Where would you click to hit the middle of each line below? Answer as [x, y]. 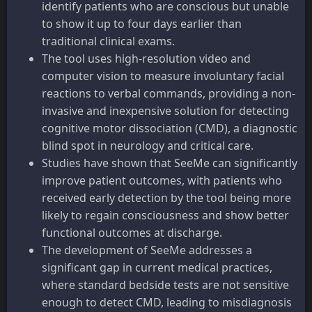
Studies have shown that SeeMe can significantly [170, 163]
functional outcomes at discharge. [132, 232]
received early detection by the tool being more [166, 197]
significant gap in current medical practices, [157, 267]
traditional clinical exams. [108, 41]
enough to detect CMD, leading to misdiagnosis [167, 302]
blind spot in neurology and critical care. [148, 145]
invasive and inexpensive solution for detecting [165, 110]
